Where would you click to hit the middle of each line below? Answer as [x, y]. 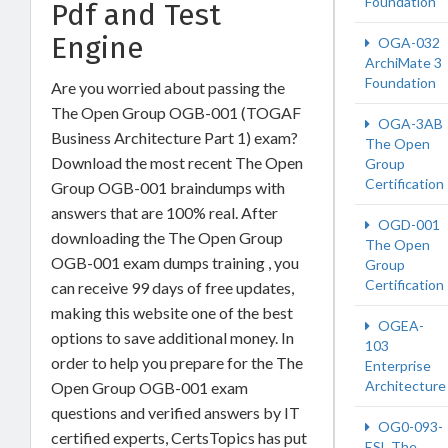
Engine [97, 47]
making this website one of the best [172, 312]
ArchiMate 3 [403, 62]
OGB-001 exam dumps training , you [175, 262]
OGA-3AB [409, 123]
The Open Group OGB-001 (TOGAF [176, 112]
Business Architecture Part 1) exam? [174, 137]
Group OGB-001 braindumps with [168, 187]
